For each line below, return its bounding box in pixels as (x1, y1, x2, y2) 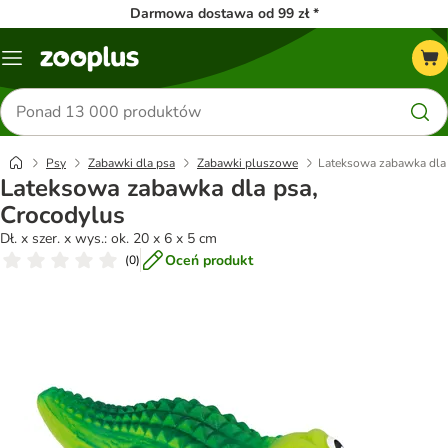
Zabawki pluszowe (197, 155, 298, 171)
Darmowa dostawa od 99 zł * (129, 4, 319, 23)
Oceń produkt (165, 250, 253, 270)
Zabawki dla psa (88, 155, 175, 171)
